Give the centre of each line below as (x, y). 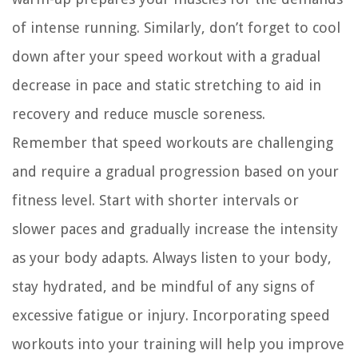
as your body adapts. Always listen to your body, (172, 258)
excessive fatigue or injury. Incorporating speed (171, 316)
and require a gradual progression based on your (175, 172)
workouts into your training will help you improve (178, 344)
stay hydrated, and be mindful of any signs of (163, 287)
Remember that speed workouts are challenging (173, 143)
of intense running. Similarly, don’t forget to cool (176, 28)
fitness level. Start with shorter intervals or (155, 201)
